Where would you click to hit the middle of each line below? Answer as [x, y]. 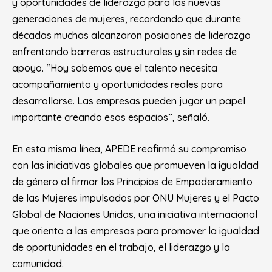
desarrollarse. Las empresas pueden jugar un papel [129, 101]
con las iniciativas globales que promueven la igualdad [135, 165]
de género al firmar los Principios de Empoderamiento [132, 182]
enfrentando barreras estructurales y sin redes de [124, 52]
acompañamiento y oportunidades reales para [117, 84]
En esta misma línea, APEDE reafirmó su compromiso [129, 149]
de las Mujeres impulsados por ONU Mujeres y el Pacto [136, 198]
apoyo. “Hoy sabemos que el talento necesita [115, 68]
